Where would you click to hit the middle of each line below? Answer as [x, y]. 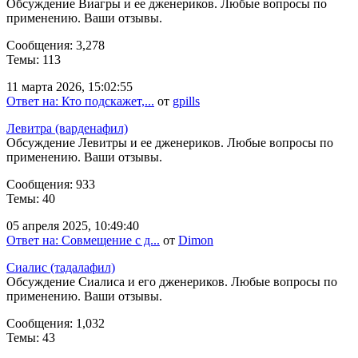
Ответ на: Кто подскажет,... [80, 101]
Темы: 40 [31, 199]
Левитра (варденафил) [67, 129]
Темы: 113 [34, 60]
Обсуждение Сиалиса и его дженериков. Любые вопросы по [172, 282]
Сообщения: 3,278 [56, 46]
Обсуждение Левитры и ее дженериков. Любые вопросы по [170, 143]
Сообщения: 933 [51, 185]
